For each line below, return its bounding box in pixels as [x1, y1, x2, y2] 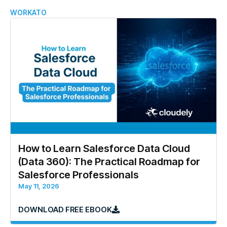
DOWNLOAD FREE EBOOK [18, 205, 112, 215]
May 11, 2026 [18, 182, 59, 191]
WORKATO [10, 8, 47, 17]
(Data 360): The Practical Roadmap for [18, 156, 200, 168]
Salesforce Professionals [18, 169, 139, 181]
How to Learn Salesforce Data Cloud [18, 142, 190, 155]
